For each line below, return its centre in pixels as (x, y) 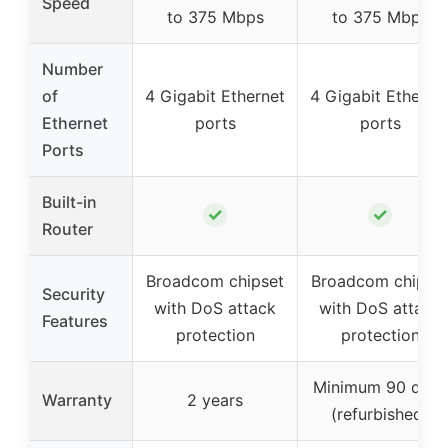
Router (67, 228)
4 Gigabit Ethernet (215, 95)
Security (73, 293)
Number (72, 68)
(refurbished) (380, 413)
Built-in (69, 201)
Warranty (77, 399)
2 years (215, 399)
